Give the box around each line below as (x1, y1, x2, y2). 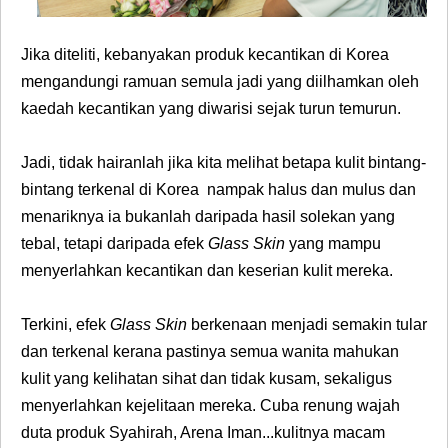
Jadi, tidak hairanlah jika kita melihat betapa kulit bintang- (21, 154, 426, 172)
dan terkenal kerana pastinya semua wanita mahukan (21, 343, 399, 361)
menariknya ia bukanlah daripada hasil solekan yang (21, 208, 395, 226)
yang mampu (289, 235, 381, 253)
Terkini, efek (21, 316, 110, 334)
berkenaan (191, 316, 267, 334)
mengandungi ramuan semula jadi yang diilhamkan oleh (21, 73, 419, 91)
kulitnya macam (274, 424, 385, 442)
